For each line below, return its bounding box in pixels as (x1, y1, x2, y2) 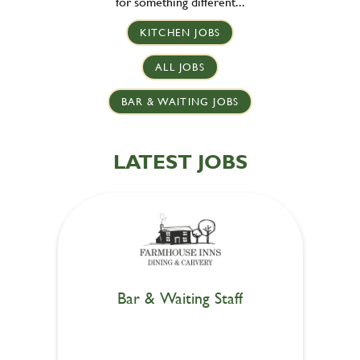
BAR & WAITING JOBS (121, 94, 239, 108)
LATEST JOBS (112, 148, 247, 175)
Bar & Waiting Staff (117, 285, 243, 309)
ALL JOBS (155, 59, 205, 74)
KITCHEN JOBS (139, 25, 221, 39)
